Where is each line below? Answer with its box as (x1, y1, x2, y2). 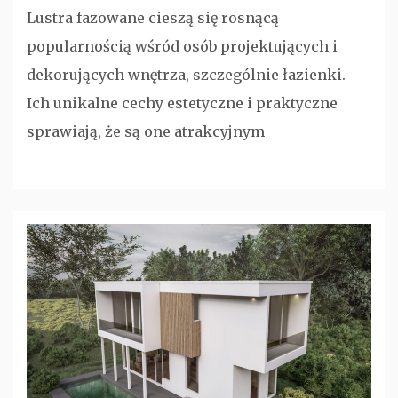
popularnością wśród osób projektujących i (27, 37, 338, 56)
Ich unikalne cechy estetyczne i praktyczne (27, 94, 338, 113)
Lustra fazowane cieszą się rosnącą (27, 9, 279, 28)
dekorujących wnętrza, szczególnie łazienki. (27, 66, 346, 84)
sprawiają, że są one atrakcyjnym (27, 123, 265, 141)
